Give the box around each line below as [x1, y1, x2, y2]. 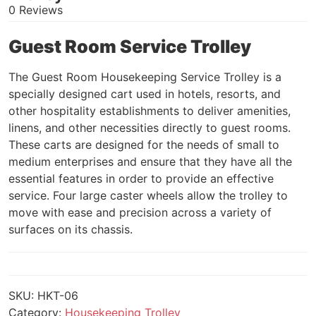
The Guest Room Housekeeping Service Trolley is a [8, 70, 281, 85]
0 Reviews [8, 3, 63, 18]
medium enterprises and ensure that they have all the [8, 154, 292, 169]
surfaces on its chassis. [8, 222, 133, 237]
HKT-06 [37, 288, 78, 303]
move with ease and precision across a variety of [8, 205, 272, 220]
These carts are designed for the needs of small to [8, 138, 279, 152]
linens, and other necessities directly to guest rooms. [8, 121, 291, 135]
